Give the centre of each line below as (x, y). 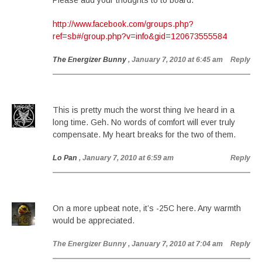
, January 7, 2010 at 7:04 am (175, 244)
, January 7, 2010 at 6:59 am (126, 158)
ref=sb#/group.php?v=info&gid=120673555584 (140, 36)
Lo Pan (65, 158)
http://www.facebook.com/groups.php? (123, 24)
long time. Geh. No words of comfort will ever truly (144, 122)
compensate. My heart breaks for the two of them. (144, 135)
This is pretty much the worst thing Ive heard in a (144, 110)
